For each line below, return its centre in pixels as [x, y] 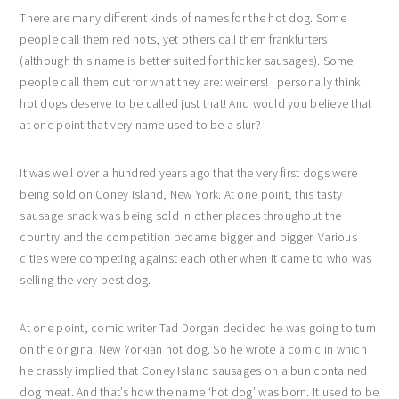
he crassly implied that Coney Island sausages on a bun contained [194, 370]
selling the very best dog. [85, 280]
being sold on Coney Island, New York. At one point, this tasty [181, 194]
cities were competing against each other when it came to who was [196, 258]
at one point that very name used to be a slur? [140, 125]
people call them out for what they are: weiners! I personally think [190, 82]
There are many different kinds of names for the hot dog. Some [183, 18]
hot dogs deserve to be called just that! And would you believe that [196, 103]
